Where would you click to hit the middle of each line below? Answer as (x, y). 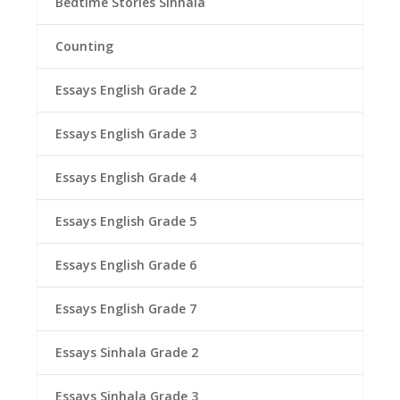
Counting (85, 46)
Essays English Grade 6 (126, 264)
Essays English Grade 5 (126, 221)
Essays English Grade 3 (126, 133)
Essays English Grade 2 (126, 89)
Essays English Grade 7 (126, 308)
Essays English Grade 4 (126, 177)
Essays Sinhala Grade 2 (127, 352)
